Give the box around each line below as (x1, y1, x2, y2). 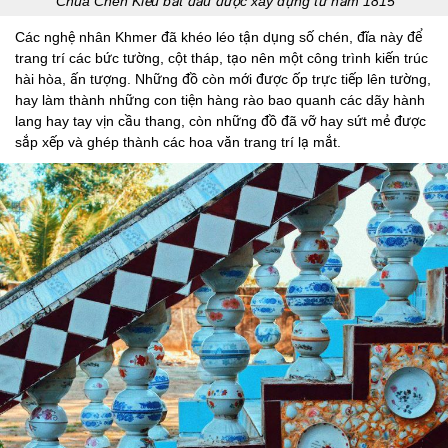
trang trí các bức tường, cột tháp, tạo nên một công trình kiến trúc (15, 49, 428, 66)
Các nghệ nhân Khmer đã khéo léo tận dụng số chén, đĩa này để (15, 28, 422, 45)
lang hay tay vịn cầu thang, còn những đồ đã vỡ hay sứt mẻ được (15, 112, 426, 129)
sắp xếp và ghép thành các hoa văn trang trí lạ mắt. (15, 133, 345, 150)
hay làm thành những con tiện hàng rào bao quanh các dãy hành (15, 91, 425, 108)
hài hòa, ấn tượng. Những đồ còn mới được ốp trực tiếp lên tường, (15, 70, 431, 87)
